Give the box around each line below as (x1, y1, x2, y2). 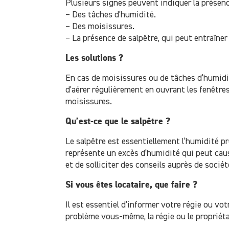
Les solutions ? (65, 53, 123, 63)
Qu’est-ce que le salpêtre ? (65, 117, 170, 126)
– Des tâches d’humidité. (65, 10, 156, 19)
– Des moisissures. (65, 21, 134, 31)
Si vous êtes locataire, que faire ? (65, 180, 197, 190)
